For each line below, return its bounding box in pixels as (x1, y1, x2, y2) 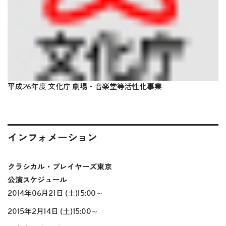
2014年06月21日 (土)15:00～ (8, 190, 103, 198)
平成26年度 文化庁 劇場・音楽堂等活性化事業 (8, 83, 162, 91)
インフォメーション (8, 133, 97, 144)
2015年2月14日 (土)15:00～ (8, 208, 98, 216)
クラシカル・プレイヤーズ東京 (8, 163, 112, 172)
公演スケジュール (8, 177, 67, 185)
